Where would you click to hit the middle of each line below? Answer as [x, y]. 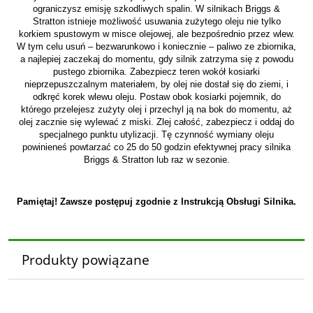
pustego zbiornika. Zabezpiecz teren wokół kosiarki [156, 72]
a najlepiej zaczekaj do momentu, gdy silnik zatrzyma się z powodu [156, 59]
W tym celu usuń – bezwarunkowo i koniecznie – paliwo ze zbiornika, [156, 47]
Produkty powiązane [85, 260]
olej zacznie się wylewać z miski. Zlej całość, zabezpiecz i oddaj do [156, 122]
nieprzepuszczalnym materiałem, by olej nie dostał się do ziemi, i [156, 85]
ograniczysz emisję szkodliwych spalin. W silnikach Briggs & [156, 9]
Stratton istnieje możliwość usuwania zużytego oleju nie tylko [156, 22]
